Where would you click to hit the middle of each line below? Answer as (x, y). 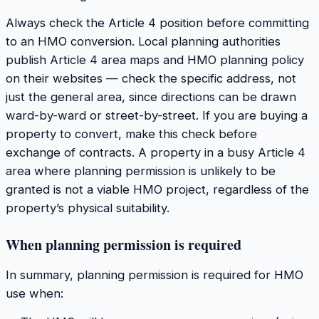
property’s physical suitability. (88, 208)
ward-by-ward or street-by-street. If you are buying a (157, 116)
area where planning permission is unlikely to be (141, 171)
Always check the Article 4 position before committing (157, 23)
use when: (35, 294)
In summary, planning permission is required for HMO (155, 275)
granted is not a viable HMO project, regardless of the (157, 190)
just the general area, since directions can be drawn (151, 97)
